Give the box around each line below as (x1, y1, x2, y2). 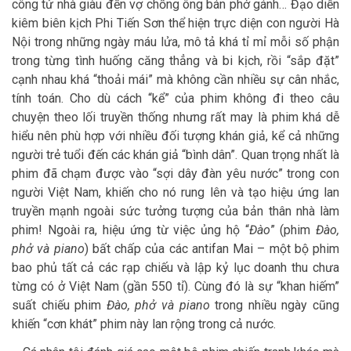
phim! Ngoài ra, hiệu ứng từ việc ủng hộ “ (12, 223, 249, 238)
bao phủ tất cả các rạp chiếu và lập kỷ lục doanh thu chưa (12, 260, 339, 276)
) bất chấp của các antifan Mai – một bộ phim (84, 241, 339, 257)
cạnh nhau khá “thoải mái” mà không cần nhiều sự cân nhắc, (12, 72, 339, 88)
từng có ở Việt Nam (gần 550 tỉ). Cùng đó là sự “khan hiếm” (12, 279, 339, 295)
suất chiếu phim (12, 298, 107, 313)
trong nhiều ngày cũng (209, 298, 340, 313)
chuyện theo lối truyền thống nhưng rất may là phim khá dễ (12, 110, 339, 125)
